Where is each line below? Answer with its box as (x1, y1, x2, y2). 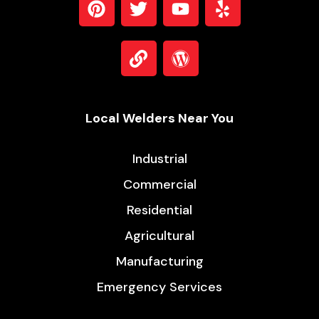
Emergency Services (97, 278, 222, 296)
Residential (127, 202, 192, 219)
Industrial (132, 150, 187, 168)
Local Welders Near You (85, 110, 234, 127)
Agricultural (125, 227, 194, 245)
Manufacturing (115, 253, 204, 271)
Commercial (122, 176, 197, 194)
